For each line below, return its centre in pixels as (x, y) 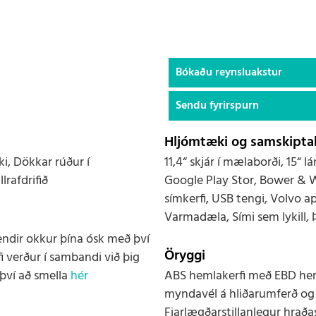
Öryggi (185, 256)
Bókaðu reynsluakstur (229, 73)
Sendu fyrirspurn (217, 106)
